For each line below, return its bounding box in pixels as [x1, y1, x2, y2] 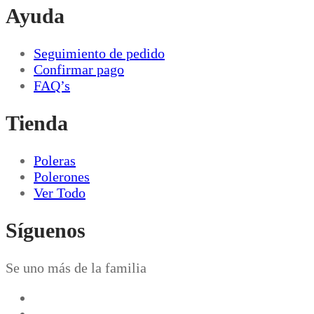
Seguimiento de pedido [34, 46, 165, 62]
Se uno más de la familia [6, 259, 146, 275]
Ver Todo [34, 184, 86, 200]
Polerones [34, 168, 90, 184]
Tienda [6, 111, 68, 135]
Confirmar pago [34, 62, 124, 78]
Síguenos [6, 218, 86, 242]
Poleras [34, 152, 76, 168]
